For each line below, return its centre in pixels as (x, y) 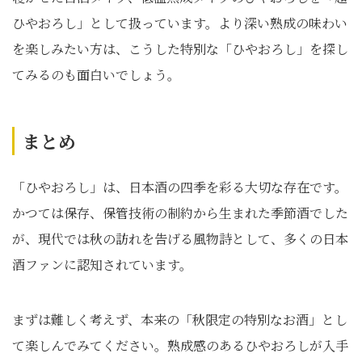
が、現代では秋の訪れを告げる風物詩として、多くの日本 (180, 239)
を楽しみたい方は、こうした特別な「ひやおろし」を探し (180, 49)
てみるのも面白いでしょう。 (96, 75)
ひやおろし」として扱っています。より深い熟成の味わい (180, 23)
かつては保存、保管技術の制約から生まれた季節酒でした (180, 213)
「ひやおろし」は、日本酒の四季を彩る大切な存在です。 (180, 187)
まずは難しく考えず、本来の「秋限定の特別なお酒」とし (180, 320)
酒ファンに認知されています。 (102, 265)
